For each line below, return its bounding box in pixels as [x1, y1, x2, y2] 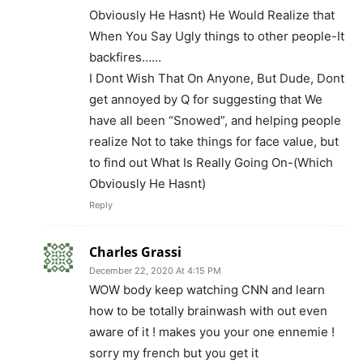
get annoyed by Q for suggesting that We [89, 92, 322, 108]
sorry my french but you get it [89, 345, 258, 361]
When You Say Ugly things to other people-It [89, 28, 344, 45]
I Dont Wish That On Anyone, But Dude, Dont [89, 70, 344, 87]
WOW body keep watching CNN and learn [89, 282, 325, 298]
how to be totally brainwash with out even [89, 303, 327, 319]
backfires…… [89, 49, 161, 66]
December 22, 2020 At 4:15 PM [89, 265, 221, 277]
